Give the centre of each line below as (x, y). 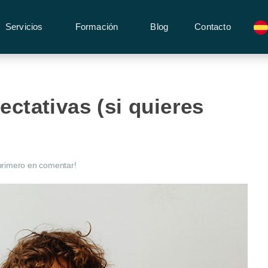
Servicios (24, 27)
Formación (97, 27)
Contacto (213, 27)
